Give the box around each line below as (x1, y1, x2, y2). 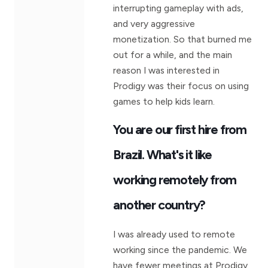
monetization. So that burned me (113, 33, 252, 45)
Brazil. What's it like (113, 146, 212, 162)
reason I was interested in (113, 64, 220, 76)
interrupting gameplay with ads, (113, 2, 244, 14)
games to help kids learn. (113, 95, 215, 107)
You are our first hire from (113, 121, 246, 137)
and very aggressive (113, 17, 196, 29)
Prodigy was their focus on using (113, 80, 249, 92)
